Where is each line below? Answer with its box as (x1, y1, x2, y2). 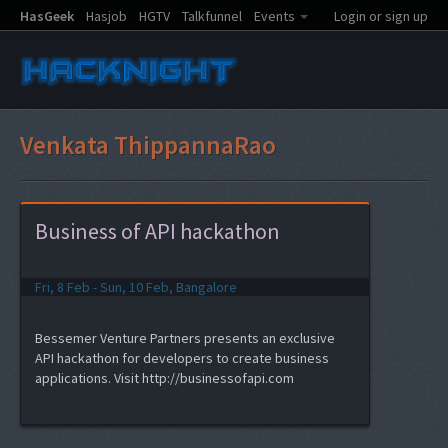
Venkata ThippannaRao (20, 129, 276, 161)
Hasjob (86, 7, 127, 25)
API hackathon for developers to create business (35, 349, 329, 367)
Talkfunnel (182, 7, 242, 25)
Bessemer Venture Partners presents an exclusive (35, 329, 335, 347)
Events (254, 7, 295, 25)
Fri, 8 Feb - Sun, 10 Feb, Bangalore (35, 278, 237, 296)
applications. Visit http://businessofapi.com (35, 369, 294, 387)
